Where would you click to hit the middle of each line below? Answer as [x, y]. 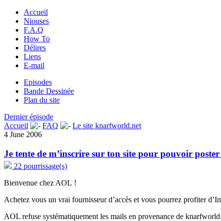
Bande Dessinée [49, 91]
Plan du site [42, 100]
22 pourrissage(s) [40, 166]
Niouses [36, 21]
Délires [35, 48]
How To [37, 39]
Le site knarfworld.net [107, 126]
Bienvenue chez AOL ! [40, 183]
